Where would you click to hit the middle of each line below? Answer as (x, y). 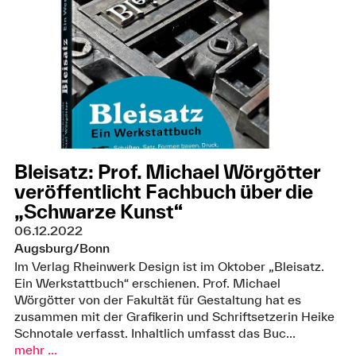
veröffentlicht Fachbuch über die (163, 192)
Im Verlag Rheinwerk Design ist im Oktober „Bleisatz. (169, 266)
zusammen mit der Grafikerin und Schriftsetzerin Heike (174, 316)
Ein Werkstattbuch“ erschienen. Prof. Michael (147, 282)
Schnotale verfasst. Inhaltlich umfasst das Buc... (155, 333)
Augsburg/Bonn (62, 248)
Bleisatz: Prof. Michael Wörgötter (167, 172)
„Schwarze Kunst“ (98, 212)
